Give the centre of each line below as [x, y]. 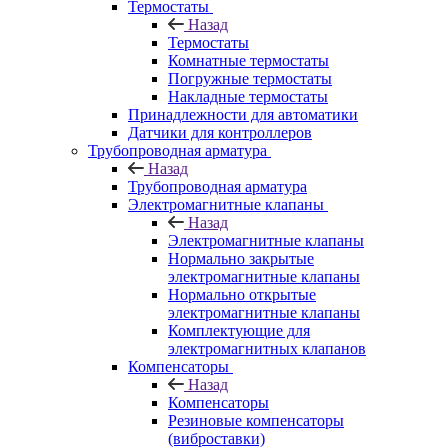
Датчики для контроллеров [220, 132]
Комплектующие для [239, 330]
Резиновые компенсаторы [256, 420]
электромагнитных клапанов [267, 348]
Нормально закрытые [241, 258]
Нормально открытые [242, 294]
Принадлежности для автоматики [243, 114]
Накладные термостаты [248, 96]
